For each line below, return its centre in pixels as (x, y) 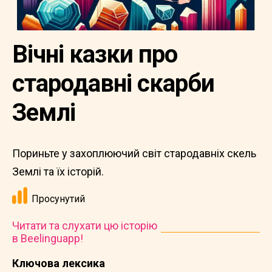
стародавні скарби (113, 83)
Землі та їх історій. (58, 172)
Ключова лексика (59, 263)
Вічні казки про (95, 54)
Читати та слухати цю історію (85, 226)
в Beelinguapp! (48, 238)
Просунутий (58, 199)
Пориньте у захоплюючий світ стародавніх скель (134, 153)
